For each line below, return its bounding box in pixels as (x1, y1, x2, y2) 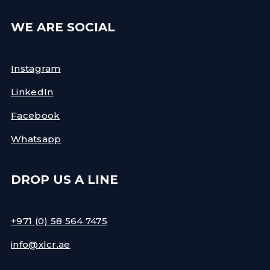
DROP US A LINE (11, 172, 118, 187)
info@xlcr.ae (11, 238, 71, 250)
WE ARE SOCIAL (11, 20, 115, 34)
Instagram (11, 62, 61, 74)
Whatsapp (11, 133, 61, 145)
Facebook (11, 109, 60, 121)
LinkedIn (11, 86, 54, 98)
